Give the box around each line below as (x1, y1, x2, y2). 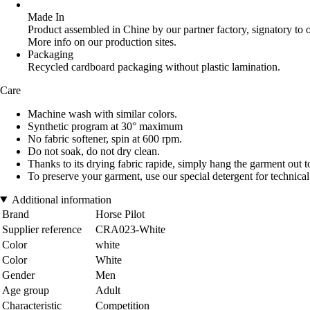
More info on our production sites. (28, 35, 176, 48)
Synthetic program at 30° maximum (28, 120, 183, 132)
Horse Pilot (95, 208, 145, 220)
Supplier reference (2, 223, 82, 235)
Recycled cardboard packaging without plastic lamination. (28, 60, 280, 73)
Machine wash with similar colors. (28, 107, 177, 120)
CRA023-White (95, 223, 165, 235)
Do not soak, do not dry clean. (28, 145, 160, 157)
